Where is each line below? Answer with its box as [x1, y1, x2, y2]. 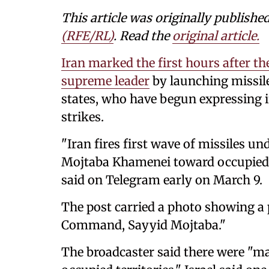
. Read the [113, 28, 172, 43]
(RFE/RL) [61, 28, 113, 43]
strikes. [61, 109, 104, 124]
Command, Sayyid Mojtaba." [61, 217, 226, 232]
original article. [172, 28, 259, 43]
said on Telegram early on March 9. [61, 172, 262, 187]
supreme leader [61, 73, 150, 88]
